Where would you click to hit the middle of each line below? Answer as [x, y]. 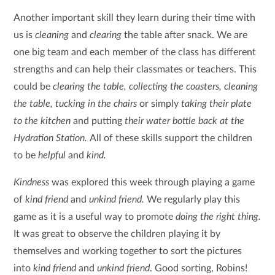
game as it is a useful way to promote [95, 217]
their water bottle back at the [185, 121]
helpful [53, 155]
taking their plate [217, 104]
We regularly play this [194, 199]
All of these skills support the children [171, 138]
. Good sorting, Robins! [199, 268]
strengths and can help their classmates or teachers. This [135, 69]
